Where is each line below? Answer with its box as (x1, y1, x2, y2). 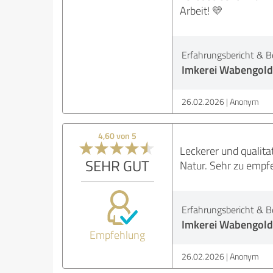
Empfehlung (90, 227, 146, 243)
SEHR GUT (85, 155, 150, 176)
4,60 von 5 (98, 130, 137, 142)
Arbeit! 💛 (179, 3, 223, 18)
